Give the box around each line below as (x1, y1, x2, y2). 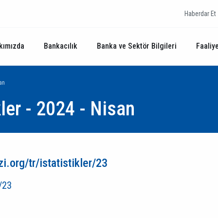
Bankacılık (44, 41, 77, 51)
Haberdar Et (184, 10, 216, 18)
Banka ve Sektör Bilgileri (97, 41, 177, 51)
